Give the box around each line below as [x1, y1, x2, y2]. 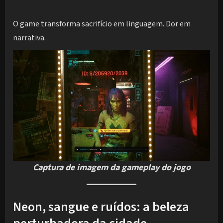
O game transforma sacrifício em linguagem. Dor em [13, 18, 191, 30]
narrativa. [13, 32, 46, 44]
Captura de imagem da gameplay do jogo [32, 161, 191, 174]
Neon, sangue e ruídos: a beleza [13, 198, 189, 217]
